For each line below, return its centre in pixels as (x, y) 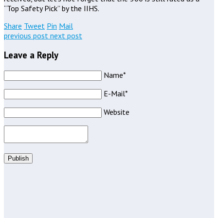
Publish (18, 159)
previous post (27, 35)
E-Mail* (116, 94)
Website (117, 112)
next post (66, 35)
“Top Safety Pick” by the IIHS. (52, 8)
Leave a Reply (31, 55)
